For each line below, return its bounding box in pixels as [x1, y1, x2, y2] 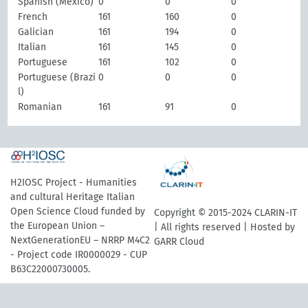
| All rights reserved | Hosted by [154, 221, 295, 233]
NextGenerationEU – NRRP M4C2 [10, 234, 150, 246]
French [18, 11, 48, 23]
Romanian [18, 101, 63, 113]
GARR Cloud [154, 235, 204, 247]
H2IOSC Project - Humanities [10, 177, 137, 188]
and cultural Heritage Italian [10, 191, 135, 203]
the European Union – [10, 220, 104, 232]
